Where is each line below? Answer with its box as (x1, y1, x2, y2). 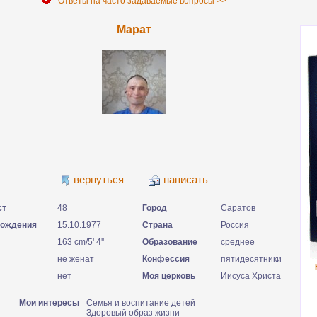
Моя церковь (142, 271, 195, 281)
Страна (142, 220, 173, 230)
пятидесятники (221, 254, 282, 264)
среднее (221, 237, 255, 247)
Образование (142, 237, 197, 247)
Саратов (221, 203, 255, 213)
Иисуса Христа (221, 271, 281, 281)
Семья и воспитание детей (86, 298, 195, 308)
